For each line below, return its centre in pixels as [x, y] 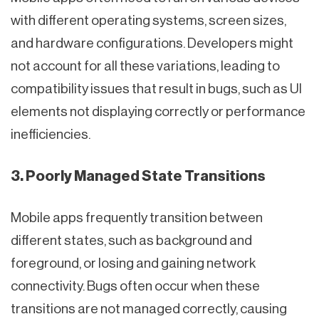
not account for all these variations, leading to [145, 66]
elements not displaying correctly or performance [158, 111]
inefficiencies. [51, 134]
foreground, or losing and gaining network [133, 263]
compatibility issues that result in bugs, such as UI [156, 88]
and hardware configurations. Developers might [152, 43]
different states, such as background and [131, 240]
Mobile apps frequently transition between [137, 217]
